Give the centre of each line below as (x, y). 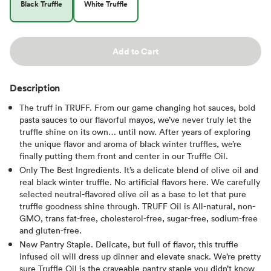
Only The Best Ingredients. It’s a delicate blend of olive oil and (139, 169)
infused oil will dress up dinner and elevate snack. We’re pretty (140, 256)
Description (35, 87)
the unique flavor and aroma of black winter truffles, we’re (130, 143)
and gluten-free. (51, 230)
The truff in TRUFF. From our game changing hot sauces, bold (137, 107)
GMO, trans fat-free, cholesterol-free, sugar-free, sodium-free (139, 218)
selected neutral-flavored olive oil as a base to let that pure (133, 194)
